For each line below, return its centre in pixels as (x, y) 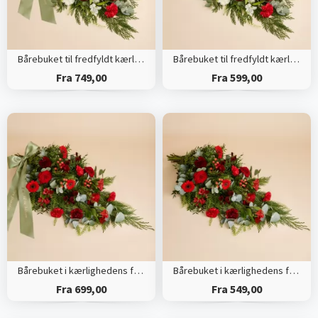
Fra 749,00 (81, 78)
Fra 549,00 (236, 289)
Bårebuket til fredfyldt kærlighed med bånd (139, 59)
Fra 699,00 (81, 289)
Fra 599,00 (236, 78)
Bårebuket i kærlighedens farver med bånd (138, 271)
